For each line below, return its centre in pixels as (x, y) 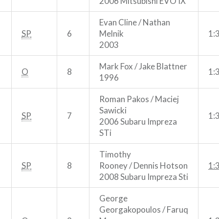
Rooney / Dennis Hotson (143, 165)
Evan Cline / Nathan (135, 22)
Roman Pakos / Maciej (139, 99)
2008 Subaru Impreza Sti (144, 176)
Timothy (115, 154)
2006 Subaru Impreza (138, 121)
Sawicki (113, 110)
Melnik (111, 33)
